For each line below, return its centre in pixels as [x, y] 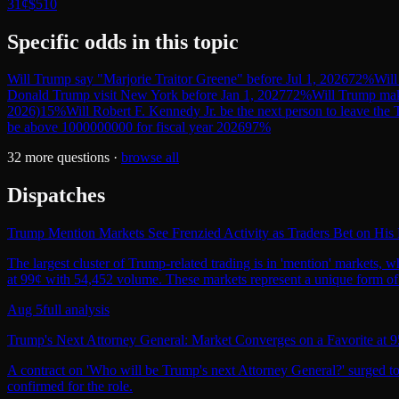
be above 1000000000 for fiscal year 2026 [126, 127]
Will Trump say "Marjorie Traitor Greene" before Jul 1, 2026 [178, 79]
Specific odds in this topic [123, 41]
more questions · [71, 158]
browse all [150, 158]
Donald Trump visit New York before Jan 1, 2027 [147, 95]
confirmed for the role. [70, 387]
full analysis [76, 310]
